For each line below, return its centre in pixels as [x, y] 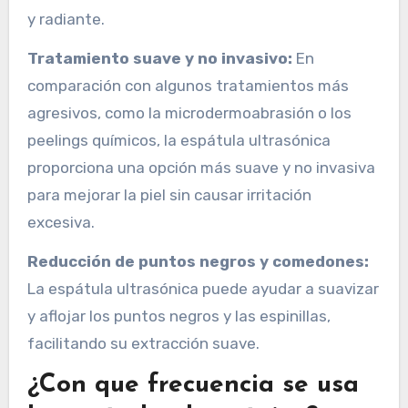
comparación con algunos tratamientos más [188, 86]
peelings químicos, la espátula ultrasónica [178, 141]
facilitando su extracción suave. [143, 344]
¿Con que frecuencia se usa [193, 386]
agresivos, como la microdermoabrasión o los [189, 113]
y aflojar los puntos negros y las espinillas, [178, 316]
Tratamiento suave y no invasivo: [159, 59]
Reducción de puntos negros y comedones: [198, 262]
